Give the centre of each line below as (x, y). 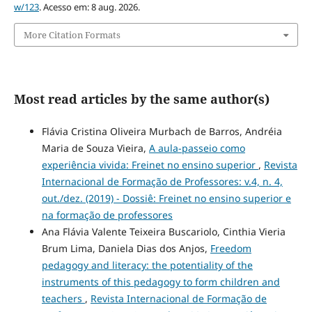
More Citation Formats (72, 35)
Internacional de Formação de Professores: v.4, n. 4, (162, 182)
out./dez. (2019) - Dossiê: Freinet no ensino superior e (166, 198)
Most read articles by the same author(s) (141, 99)
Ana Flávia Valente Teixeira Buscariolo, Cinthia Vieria (163, 232)
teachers (63, 299)
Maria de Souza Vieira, (95, 148)
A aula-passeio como (197, 148)
